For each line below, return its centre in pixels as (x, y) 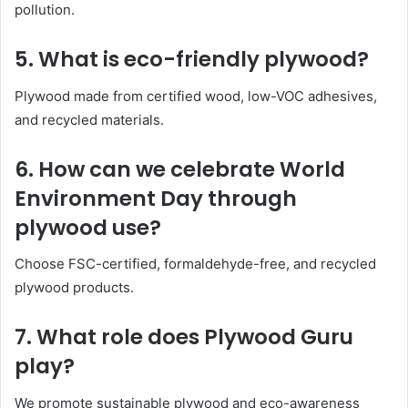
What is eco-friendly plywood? (204, 60)
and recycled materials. (89, 119)
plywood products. (74, 288)
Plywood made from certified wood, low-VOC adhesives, (196, 96)
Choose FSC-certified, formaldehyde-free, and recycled (195, 264)
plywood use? (88, 227)
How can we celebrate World (192, 169)
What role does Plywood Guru (195, 337)
